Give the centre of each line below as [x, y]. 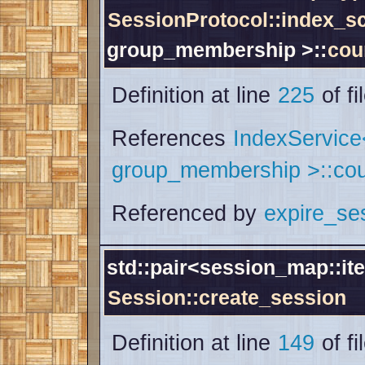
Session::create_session [227, 298]
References [172, 139]
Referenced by [187, 214]
